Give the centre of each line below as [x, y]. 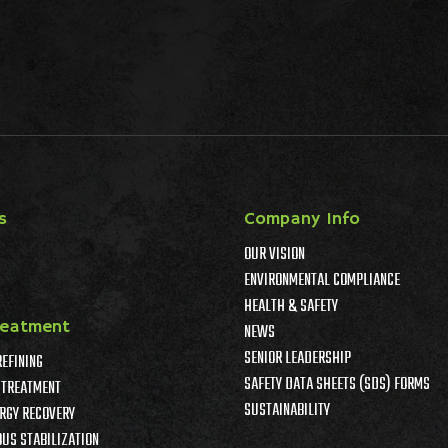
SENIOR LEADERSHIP [297, 358]
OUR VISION [274, 254]
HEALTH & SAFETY [291, 306]
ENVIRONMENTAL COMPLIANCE [322, 280]
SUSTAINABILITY [287, 410]
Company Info [302, 218]
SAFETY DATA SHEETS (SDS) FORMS [337, 384]
